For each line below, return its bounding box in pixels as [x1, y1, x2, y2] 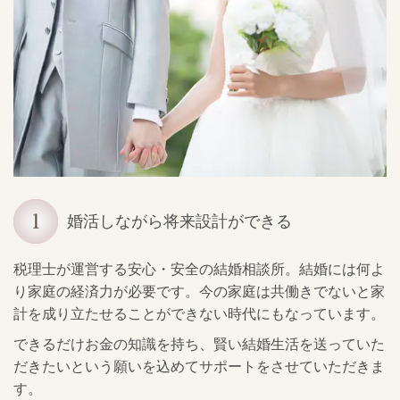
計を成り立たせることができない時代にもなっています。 [13, 305, 385, 321]
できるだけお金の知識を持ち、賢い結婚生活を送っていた [13, 337, 385, 353]
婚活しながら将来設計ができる [67, 212, 292, 231]
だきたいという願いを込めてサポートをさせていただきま [13, 359, 385, 375]
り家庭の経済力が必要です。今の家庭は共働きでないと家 [13, 283, 385, 299]
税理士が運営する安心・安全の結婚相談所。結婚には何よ [13, 261, 385, 277]
